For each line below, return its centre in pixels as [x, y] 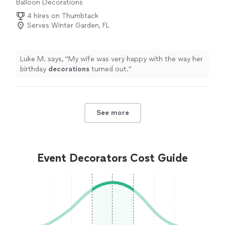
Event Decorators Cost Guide [113, 158]
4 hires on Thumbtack [63, 16]
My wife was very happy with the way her [136, 59]
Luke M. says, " [44, 59]
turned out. [109, 69]
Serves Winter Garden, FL [68, 26]
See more [113, 113]
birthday [34, 69]
